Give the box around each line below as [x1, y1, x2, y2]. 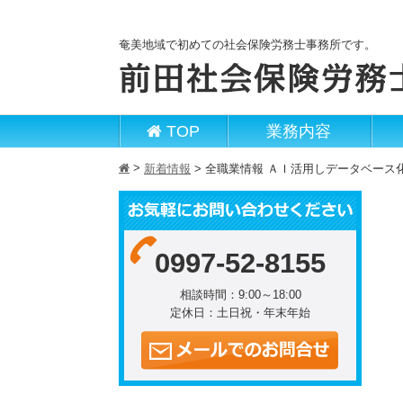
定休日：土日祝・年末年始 [170, 306, 310, 319]
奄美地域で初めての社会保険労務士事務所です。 [119, 38, 376, 51]
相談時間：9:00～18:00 [179, 288, 301, 301]
